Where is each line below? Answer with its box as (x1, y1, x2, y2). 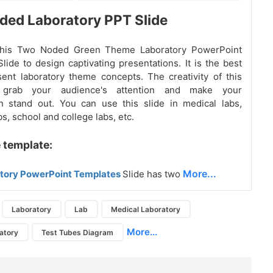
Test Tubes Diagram (41, 227, 114, 237)
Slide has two (122, 168, 183, 180)
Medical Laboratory (111, 204, 181, 214)
